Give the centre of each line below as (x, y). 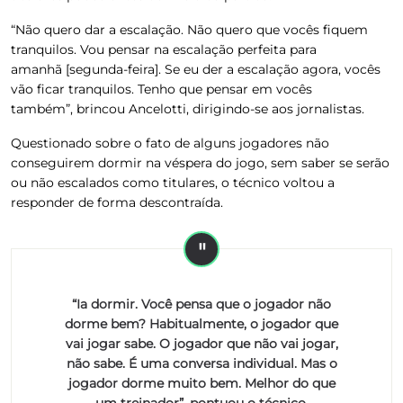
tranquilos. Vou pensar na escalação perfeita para (164, 49)
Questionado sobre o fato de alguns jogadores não (170, 143)
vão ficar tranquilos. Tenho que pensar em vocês (161, 89)
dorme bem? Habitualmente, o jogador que (201, 323)
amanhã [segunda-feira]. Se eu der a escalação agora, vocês (196, 69)
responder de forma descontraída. (117, 202)
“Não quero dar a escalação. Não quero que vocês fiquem (189, 29)
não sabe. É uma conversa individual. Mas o (201, 363)
